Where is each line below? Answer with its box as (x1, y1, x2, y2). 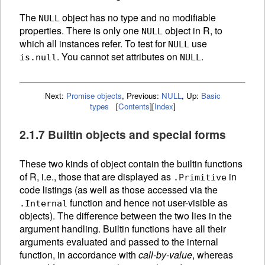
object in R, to (163, 23, 222, 37)
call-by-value (138, 247, 192, 261)
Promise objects (66, 89, 122, 101)
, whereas (192, 247, 233, 261)
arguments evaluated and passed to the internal (20, 234, 218, 248)
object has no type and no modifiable (60, 10, 216, 24)
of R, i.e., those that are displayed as (20, 169, 173, 183)
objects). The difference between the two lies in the (20, 208, 232, 222)
